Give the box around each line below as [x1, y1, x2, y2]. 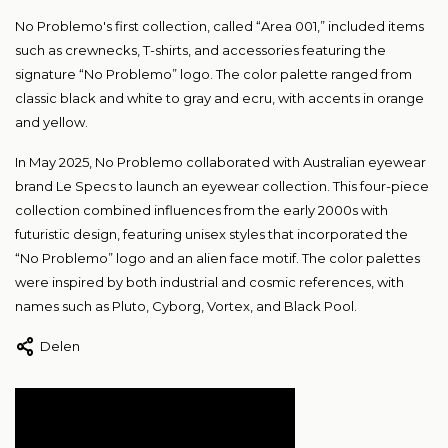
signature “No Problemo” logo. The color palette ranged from [15, 66, 412, 83]
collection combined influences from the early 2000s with [15, 202, 388, 219]
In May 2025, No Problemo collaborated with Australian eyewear [15, 154, 426, 171]
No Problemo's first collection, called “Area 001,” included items [15, 18, 424, 35]
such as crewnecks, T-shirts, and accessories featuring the [15, 42, 386, 59]
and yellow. [15, 114, 88, 131]
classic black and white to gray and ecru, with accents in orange [15, 90, 424, 107]
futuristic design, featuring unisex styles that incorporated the [15, 226, 408, 243]
